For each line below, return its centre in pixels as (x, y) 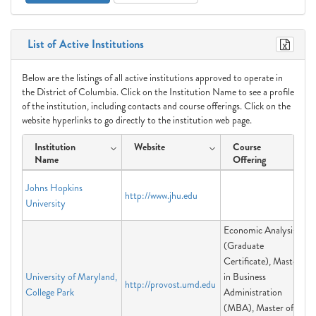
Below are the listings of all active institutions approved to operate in (152, 78)
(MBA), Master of (259, 308)
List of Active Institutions (83, 44)
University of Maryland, (71, 276)
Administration (253, 292)
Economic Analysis (260, 230)
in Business (245, 276)
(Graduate (244, 245)
